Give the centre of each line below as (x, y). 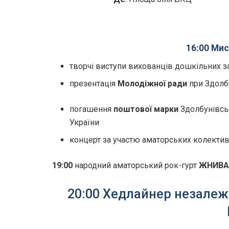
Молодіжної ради (153, 84)
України (85, 123)
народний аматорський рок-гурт (136, 166)
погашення (92, 109)
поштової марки (146, 109)
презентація (94, 84)
